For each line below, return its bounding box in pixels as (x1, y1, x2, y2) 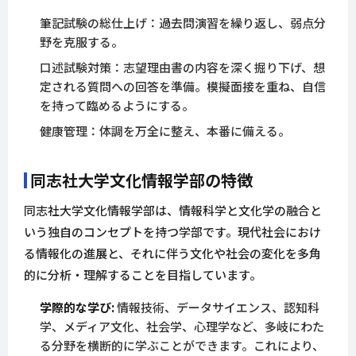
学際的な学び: (40, 299, 114, 316)
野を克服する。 (40, 33, 123, 51)
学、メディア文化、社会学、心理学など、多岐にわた (40, 318, 324, 335)
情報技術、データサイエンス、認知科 (114, 299, 319, 316)
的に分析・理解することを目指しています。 (24, 266, 261, 284)
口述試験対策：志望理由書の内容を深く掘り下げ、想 (40, 59, 325, 76)
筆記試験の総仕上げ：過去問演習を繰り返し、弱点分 (40, 14, 326, 32)
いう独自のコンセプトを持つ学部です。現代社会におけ (24, 223, 321, 241)
